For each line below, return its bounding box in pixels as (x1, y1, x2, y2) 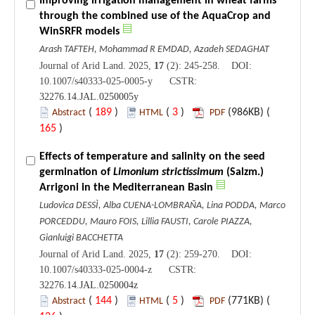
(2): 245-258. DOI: (164, 60, 252, 71)
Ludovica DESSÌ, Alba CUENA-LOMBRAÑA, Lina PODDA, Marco (39, 200, 285, 211)
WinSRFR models (39, 25, 120, 37)
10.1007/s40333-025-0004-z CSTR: (39, 264, 196, 275)
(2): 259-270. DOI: (164, 248, 252, 259)
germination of (39, 166, 110, 178)
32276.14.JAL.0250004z (39, 279, 138, 290)
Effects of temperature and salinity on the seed (39, 150, 265, 162)
